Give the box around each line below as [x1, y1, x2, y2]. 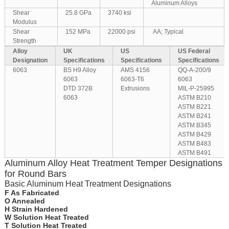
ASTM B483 [177, 140, 211, 148]
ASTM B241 [177, 112, 211, 120]
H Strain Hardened [4, 205, 68, 214]
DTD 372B [63, 85, 93, 93]
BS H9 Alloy [63, 66, 96, 74]
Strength [13, 37, 36, 45]
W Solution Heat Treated [4, 213, 89, 222]
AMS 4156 [120, 66, 150, 74]
